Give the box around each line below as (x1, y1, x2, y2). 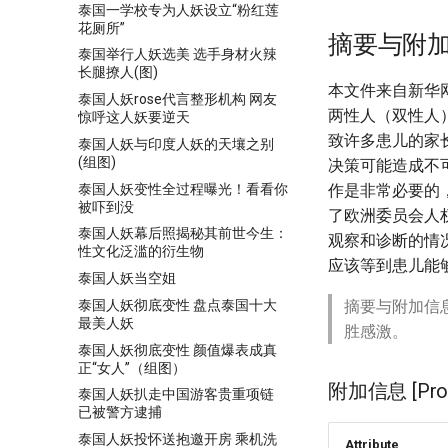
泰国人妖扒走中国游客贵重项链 (78, 386, 274, 403)
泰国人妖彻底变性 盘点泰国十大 (78, 296, 277, 313)
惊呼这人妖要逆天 (78, 109, 190, 125)
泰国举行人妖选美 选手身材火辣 (78, 46, 277, 63)
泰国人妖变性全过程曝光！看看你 (78, 180, 288, 197)
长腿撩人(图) (78, 64, 158, 81)
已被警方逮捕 (78, 404, 162, 421)
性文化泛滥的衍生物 (78, 243, 204, 260)
